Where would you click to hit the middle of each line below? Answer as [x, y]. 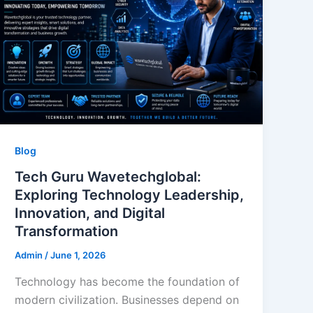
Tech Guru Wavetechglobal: [108, 177]
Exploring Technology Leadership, [130, 195]
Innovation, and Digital [90, 213]
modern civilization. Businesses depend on [127, 299]
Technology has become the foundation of [128, 281]
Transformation [67, 232]
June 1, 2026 [78, 255]
